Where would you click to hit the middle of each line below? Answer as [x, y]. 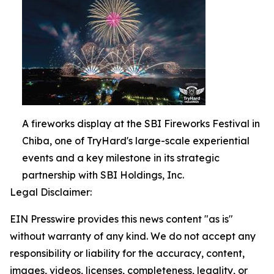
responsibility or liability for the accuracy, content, [127, 253]
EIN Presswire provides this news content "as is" [121, 219]
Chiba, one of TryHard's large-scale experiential [136, 140]
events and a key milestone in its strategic [121, 157]
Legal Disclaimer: [51, 192]
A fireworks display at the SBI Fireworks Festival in [141, 123]
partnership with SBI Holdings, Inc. [103, 175]
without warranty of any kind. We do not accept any [133, 236]
